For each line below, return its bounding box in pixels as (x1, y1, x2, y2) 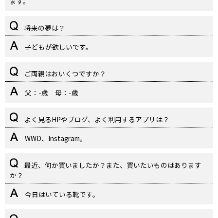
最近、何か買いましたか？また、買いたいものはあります (23, 160, 201, 170)
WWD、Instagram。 (23, 133, 87, 144)
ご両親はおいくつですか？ (23, 69, 106, 79)
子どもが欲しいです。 (23, 42, 92, 52)
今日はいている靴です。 (23, 189, 99, 200)
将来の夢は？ (23, 23, 65, 33)
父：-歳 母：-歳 (23, 88, 78, 98)
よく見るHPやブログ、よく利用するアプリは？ (23, 114, 169, 125)
